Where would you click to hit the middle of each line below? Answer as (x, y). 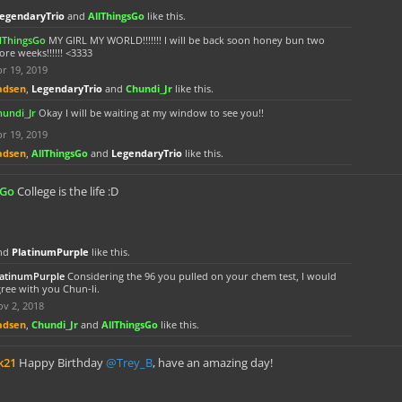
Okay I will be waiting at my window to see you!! (151, 113)
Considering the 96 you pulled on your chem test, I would (202, 276)
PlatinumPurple (50, 252)
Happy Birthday (62, 363)
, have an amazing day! (213, 363)
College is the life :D (68, 191)
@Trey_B (129, 363)
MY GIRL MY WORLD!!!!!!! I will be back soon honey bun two (187, 40)
